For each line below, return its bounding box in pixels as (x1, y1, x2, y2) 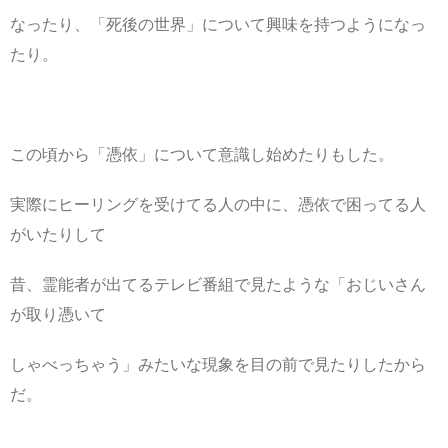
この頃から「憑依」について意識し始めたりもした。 (10, 145, 394, 163)
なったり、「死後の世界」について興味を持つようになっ (10, 15, 426, 33)
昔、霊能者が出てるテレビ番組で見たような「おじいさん (10, 275, 426, 293)
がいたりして (10, 225, 106, 243)
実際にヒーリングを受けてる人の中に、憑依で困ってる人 (10, 195, 426, 213)
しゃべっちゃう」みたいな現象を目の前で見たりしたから (10, 355, 426, 373)
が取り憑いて (10, 305, 106, 323)
